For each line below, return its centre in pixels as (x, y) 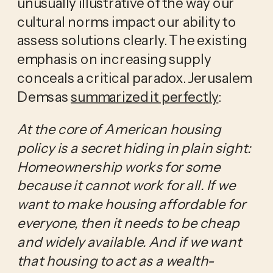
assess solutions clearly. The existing (132, 40)
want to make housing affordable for (131, 204)
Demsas (44, 96)
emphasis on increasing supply (114, 59)
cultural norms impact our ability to (126, 21)
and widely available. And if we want (129, 241)
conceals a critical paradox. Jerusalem (134, 77)
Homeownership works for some (119, 166)
